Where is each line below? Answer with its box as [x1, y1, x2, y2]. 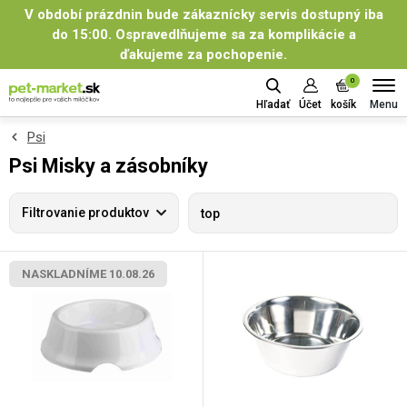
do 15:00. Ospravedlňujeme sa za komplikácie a [51, 26, 356, 43]
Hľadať [256, 98, 290, 112]
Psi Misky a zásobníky [9, 154, 208, 177]
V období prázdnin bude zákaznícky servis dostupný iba [24, 6, 383, 23]
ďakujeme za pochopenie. [120, 46, 287, 63]
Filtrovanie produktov [22, 205, 149, 220]
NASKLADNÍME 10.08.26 [22, 267, 154, 281]
